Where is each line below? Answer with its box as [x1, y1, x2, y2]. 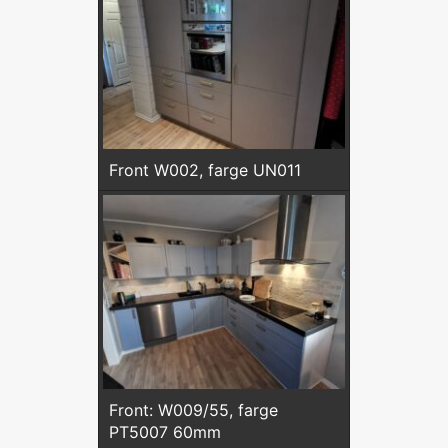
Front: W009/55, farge [109, 399, 278, 420]
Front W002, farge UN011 [109, 160, 301, 181]
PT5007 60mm [109, 421, 221, 442]
